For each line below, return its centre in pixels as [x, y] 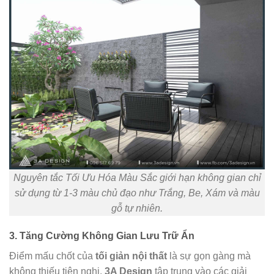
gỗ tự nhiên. [137, 208]
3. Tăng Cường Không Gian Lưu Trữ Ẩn [102, 236]
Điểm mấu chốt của [52, 256]
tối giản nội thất [131, 256]
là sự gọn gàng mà [209, 256]
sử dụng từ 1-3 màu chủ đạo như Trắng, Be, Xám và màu [137, 193]
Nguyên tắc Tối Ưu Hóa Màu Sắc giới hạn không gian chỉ [137, 177]
